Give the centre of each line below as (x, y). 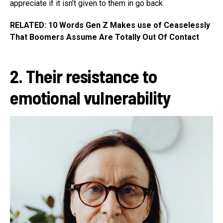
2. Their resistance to (84, 76)
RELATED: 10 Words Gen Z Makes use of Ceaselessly (110, 25)
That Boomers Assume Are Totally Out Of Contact (105, 37)
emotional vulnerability (91, 97)
